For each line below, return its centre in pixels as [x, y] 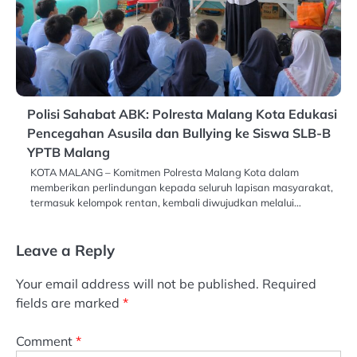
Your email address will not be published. [137, 283]
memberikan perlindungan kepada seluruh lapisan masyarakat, [182, 187]
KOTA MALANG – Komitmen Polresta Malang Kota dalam [165, 172]
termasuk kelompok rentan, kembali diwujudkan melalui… [166, 202]
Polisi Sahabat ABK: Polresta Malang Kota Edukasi [182, 114]
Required [289, 283]
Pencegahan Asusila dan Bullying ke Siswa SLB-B [179, 133]
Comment [46, 341]
